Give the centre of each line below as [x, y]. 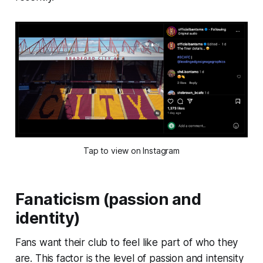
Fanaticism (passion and [108, 199]
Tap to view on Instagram [131, 150]
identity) [48, 218]
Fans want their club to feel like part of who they [127, 242]
